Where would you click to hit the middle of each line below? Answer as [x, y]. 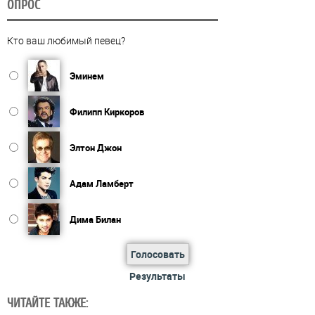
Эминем [87, 76]
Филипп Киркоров [107, 111]
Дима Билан [95, 219]
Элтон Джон [96, 147]
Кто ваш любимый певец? [66, 40]
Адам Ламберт [102, 183]
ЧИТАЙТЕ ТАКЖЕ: [47, 303]
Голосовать [157, 254]
